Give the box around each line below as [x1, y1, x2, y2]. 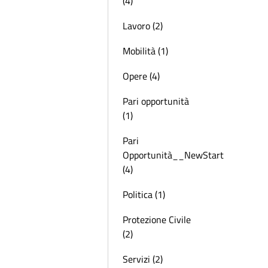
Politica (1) [123, 187, 165, 202]
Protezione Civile [123, 212, 191, 227]
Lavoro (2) [123, 19, 163, 33]
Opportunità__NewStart [123, 148, 224, 162]
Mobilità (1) [123, 44, 168, 58]
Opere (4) [123, 69, 160, 83]
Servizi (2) [123, 252, 163, 266]
